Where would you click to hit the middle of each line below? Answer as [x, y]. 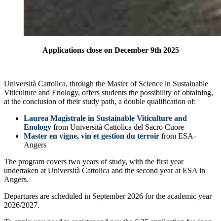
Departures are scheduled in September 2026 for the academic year [108, 196]
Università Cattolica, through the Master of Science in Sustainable [106, 83]
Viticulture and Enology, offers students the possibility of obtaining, [109, 92]
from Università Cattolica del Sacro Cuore [118, 127]
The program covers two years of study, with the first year [94, 161]
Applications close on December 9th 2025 [110, 50]
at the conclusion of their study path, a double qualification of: [100, 101]
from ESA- [178, 136]
